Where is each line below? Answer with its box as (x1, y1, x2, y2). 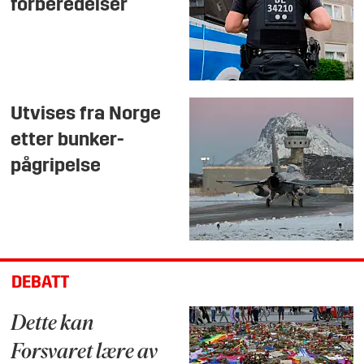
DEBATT (11, 274, 69, 292)
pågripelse (11, 157, 102, 177)
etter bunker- (11, 131, 125, 151)
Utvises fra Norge (11, 105, 162, 125)
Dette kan (11, 314, 94, 336)
